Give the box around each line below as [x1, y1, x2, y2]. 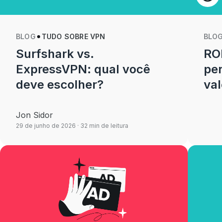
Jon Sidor [16, 110, 53, 120]
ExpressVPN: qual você [16, 62, 151, 76]
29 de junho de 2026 [16, 122, 76, 129]
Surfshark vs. [16, 47, 95, 61]
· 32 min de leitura [76, 122, 128, 129]
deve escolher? [16, 77, 104, 92]
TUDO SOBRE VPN [41, 32, 106, 41]
